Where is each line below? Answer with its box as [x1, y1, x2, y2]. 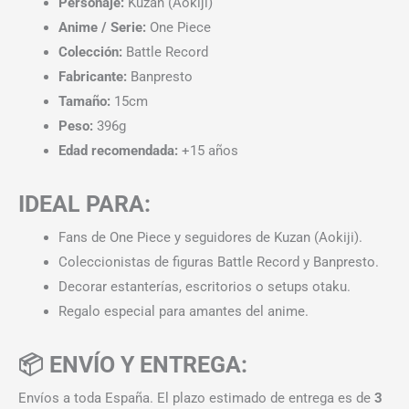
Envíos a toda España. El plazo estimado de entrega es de [18, 389, 374, 406]
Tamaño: [58, 92, 110, 110]
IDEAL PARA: [18, 190, 151, 217]
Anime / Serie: [58, 18, 146, 36]
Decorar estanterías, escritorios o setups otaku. [58, 278, 351, 295]
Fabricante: [58, 68, 127, 85]
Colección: [58, 43, 122, 60]
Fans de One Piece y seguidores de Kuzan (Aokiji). [58, 228, 362, 246]
